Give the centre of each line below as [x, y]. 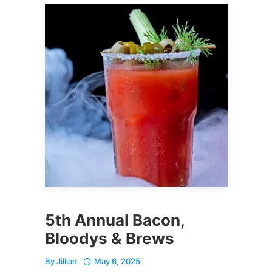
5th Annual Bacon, [115, 220]
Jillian [67, 261]
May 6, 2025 [117, 261]
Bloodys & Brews [110, 238]
